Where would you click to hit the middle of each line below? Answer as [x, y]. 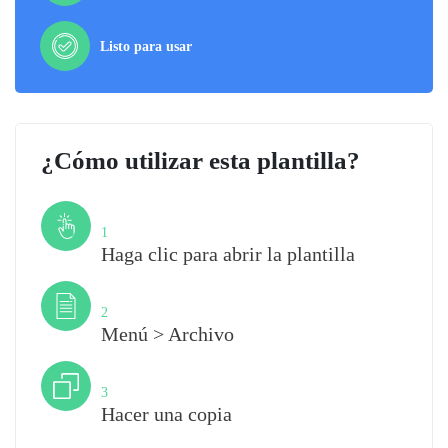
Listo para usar [146, 46]
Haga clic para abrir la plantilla [228, 254]
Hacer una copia [166, 414]
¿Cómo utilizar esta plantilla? [200, 160]
